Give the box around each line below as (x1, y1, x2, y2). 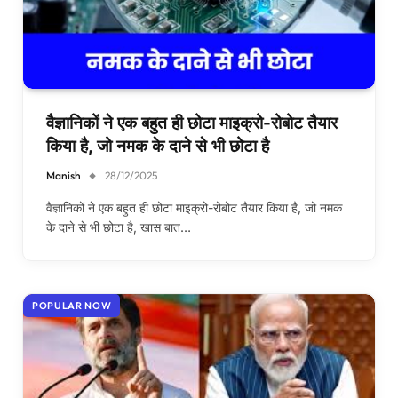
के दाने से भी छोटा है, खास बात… (46, 219, 191, 235)
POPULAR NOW (32, 299, 112, 313)
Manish (46, 169, 81, 183)
